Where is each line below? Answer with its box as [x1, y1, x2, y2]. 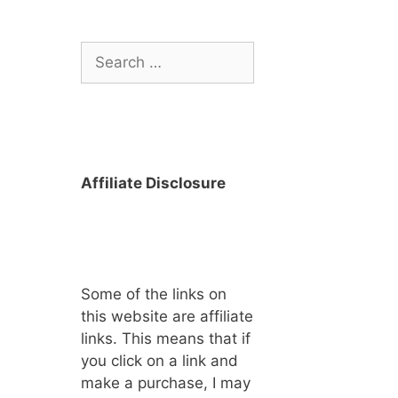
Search [80, 42, 130, 60]
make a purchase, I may [81, 373, 251, 392]
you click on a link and [81, 351, 238, 370]
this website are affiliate [81, 306, 253, 325]
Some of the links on [81, 284, 227, 303]
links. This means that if [81, 329, 251, 347]
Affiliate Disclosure [81, 173, 226, 192]
